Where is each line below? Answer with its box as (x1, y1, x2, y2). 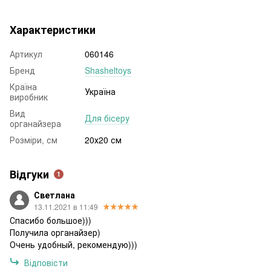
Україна (85, 85, 116, 97)
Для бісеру (85, 111, 129, 124)
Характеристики (10, 21, 96, 38)
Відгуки (10, 166, 49, 182)
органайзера (10, 117, 61, 129)
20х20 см (85, 133, 122, 146)
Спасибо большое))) (10, 214, 91, 226)
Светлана (34, 188, 75, 201)
